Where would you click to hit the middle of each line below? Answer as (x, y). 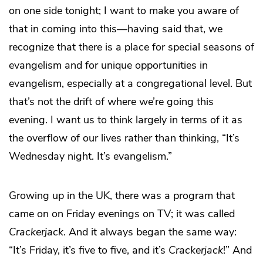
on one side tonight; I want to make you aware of (124, 11)
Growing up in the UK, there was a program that (122, 196)
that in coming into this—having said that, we (116, 29)
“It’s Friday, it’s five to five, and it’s (89, 250)
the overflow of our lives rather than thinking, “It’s (124, 138)
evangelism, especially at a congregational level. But (130, 84)
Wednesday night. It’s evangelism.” (90, 156)
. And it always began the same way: (150, 232)
